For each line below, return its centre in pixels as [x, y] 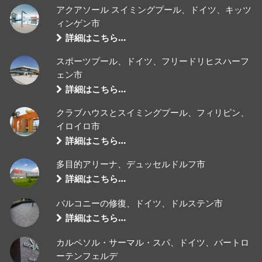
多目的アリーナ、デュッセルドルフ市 [131, 165]
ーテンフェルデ [87, 256]
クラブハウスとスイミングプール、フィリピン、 [153, 113]
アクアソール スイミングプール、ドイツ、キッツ [154, 10]
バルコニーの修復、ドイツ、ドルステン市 [140, 204]
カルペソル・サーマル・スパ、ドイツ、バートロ [153, 243]
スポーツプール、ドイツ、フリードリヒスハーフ [153, 62]
